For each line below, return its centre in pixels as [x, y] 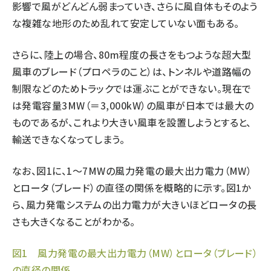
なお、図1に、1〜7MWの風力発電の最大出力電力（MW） [132, 171]
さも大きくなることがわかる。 [74, 221]
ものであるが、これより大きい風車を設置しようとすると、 [132, 122]
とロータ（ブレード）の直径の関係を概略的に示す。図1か [132, 188]
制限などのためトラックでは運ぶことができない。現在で [132, 88]
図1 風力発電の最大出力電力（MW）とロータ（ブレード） [135, 253]
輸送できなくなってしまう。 [69, 139]
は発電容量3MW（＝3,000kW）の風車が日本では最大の [133, 105]
